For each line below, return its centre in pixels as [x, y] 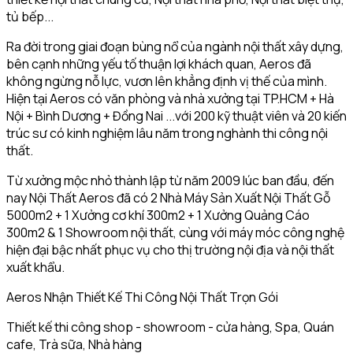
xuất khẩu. [35, 267]
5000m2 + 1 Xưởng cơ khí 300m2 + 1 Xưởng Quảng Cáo [158, 215]
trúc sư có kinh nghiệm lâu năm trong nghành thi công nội [167, 133]
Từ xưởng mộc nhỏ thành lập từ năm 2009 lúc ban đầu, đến [170, 180]
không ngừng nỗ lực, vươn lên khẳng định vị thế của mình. [167, 81]
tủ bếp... [30, 17]
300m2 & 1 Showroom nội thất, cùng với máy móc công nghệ [175, 232]
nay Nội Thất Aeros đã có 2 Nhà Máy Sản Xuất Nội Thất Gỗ [168, 198]
